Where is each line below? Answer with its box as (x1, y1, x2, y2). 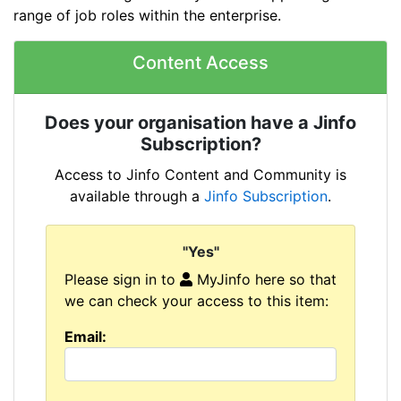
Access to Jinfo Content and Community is (55, 165, 346, 183)
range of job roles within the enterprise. (13, 6, 281, 25)
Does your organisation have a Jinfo (45, 111, 356, 133)
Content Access (132, 52, 269, 74)
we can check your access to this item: (64, 292, 328, 311)
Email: (64, 328, 107, 346)
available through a (70, 186, 204, 205)
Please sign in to (64, 270, 180, 289)
